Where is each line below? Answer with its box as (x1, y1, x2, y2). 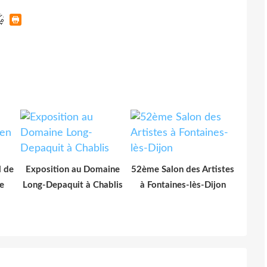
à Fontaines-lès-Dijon (139, 180, 226, 190)
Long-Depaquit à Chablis (22, 180, 123, 190)
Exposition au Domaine (25, 164, 120, 174)
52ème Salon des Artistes (131, 164, 234, 174)
